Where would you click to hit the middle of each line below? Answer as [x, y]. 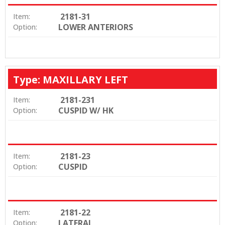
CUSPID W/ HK [86, 110]
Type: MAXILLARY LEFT [71, 79]
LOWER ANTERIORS [96, 27]
